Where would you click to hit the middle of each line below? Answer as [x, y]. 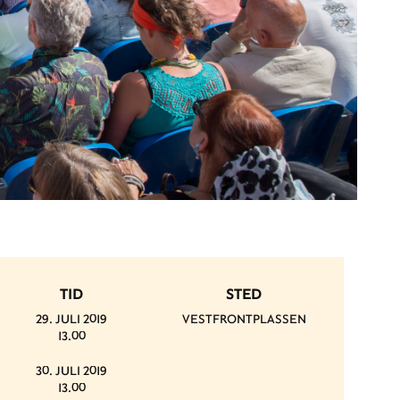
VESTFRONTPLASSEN [244, 318]
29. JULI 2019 [72, 318]
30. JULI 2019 [72, 370]
